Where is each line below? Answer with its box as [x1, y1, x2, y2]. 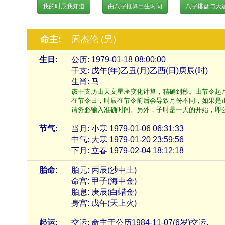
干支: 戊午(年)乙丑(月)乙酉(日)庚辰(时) [71, 66, 208, 75]
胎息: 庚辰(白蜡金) [71, 188, 137, 196]
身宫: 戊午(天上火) [71, 199, 137, 207]
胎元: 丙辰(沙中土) [71, 166, 137, 174]
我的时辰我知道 [43, 3, 85, 10]
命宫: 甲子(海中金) [71, 177, 137, 185]
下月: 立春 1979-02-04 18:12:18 [71, 146, 184, 155]
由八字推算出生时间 [108, 3, 162, 10]
